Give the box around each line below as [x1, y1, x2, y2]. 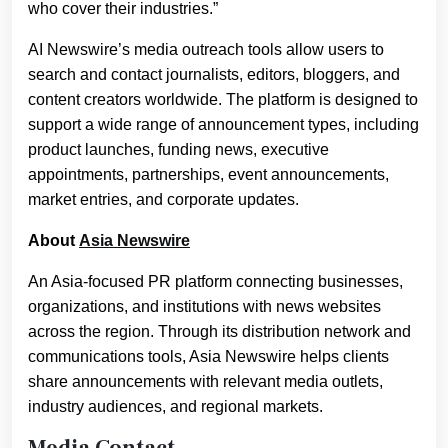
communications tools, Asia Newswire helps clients [28, 347, 389, 365]
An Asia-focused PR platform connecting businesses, [28, 272, 403, 290]
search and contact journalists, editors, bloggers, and [28, 65, 400, 83]
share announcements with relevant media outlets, [28, 372, 383, 390]
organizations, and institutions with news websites [28, 297, 381, 315]
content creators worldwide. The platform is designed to [28, 90, 418, 108]
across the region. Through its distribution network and [28, 322, 411, 340]
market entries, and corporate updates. [28, 190, 299, 208]
